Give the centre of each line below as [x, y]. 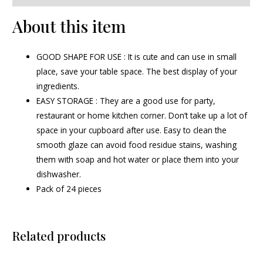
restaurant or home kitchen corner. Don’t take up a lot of [142, 115]
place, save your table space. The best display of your [137, 71]
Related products [59, 235]
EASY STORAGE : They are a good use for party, [126, 100]
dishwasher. [59, 174]
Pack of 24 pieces [69, 188]
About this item [69, 26]
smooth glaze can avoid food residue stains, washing [137, 144]
